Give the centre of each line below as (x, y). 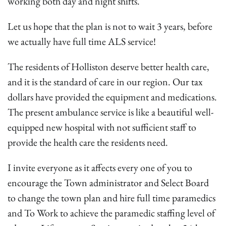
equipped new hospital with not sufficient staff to (102, 127)
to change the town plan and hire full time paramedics (111, 198)
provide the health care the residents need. (89, 142)
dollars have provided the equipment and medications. (112, 97)
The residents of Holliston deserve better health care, (108, 67)
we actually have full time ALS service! (84, 41)
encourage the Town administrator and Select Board (108, 183)
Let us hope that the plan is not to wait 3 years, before (110, 26)
